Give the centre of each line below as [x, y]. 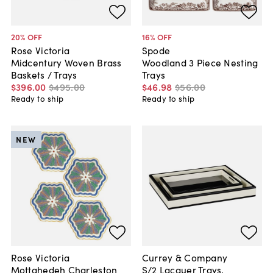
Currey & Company [185, 257]
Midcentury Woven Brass [66, 62]
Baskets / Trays [44, 74]
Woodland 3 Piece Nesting [200, 62]
